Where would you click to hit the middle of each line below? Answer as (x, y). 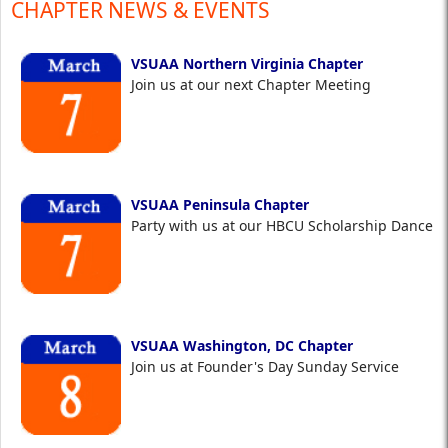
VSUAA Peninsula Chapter (222, 205)
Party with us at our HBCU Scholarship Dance (284, 226)
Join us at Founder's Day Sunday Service (275, 367)
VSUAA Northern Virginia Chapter (247, 64)
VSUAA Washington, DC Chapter (242, 346)
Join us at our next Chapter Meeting (255, 85)
